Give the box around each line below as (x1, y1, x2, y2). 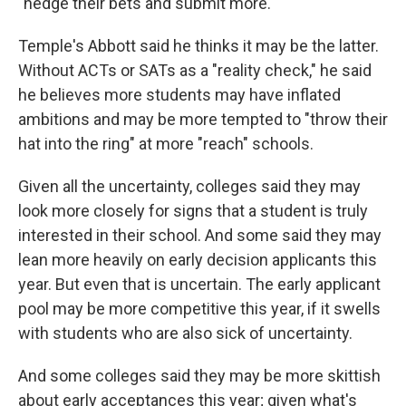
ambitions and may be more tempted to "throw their (18, 109, 388, 129)
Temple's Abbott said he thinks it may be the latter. (18, 35, 379, 55)
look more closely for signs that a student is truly (18, 200, 368, 220)
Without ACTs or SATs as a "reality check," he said (18, 60, 372, 80)
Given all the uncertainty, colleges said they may (18, 176, 361, 196)
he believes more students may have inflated (18, 84, 341, 104)
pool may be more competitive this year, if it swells (18, 298, 381, 318)
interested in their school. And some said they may (18, 225, 382, 245)
